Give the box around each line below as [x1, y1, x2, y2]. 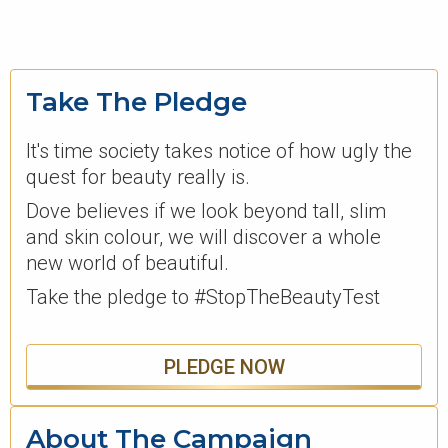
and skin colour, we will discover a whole [26, 225, 381, 250]
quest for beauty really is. [26, 165, 250, 190]
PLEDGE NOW [163, 355, 285, 380]
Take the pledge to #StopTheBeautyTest [26, 285, 380, 310]
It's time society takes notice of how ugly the [26, 139, 412, 164]
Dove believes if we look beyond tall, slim [26, 199, 386, 224]
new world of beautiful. [26, 251, 229, 276]
